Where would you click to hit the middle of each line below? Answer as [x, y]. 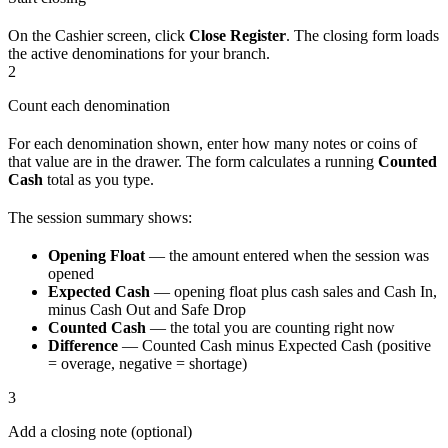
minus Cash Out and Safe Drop [147, 310]
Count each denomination [89, 106]
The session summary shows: [100, 218]
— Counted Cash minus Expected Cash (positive [274, 346]
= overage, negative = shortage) [147, 364]
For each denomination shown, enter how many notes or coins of [212, 144]
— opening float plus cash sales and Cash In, [293, 292]
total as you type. [98, 180]
